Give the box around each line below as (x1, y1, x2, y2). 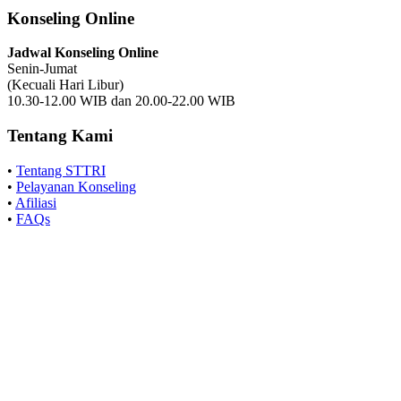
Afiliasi (15, 194, 56, 210)
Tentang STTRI (16, 162, 106, 178)
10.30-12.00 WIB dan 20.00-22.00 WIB (7, 93, 235, 109)
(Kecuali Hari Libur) (7, 77, 124, 93)
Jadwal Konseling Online (7, 45, 158, 61)
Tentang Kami (7, 126, 113, 146)
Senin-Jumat (7, 61, 77, 77)
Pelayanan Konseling (16, 178, 136, 194)
